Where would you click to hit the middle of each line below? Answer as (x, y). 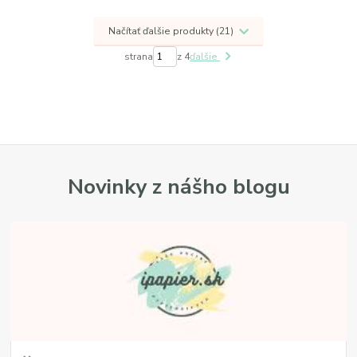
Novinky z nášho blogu (178, 186)
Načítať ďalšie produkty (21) (172, 31)
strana (139, 57)
